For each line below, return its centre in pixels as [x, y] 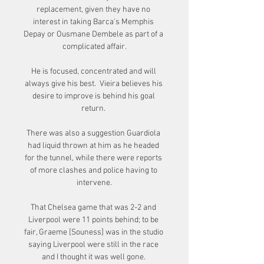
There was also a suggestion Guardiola [93, 133]
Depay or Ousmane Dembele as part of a [93, 34]
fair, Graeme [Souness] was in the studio [93, 232]
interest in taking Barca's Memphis [93, 22]
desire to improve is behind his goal [93, 96]
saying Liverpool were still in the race [93, 245]
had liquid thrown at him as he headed [93, 146]
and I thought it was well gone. [94, 257]
